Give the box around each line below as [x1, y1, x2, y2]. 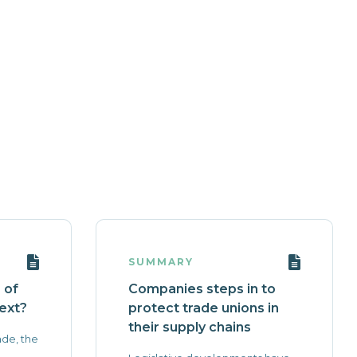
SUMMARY [127, 256, 194, 268]
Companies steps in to [127, 281, 276, 296]
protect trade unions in [127, 300, 279, 316]
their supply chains [127, 320, 251, 335]
